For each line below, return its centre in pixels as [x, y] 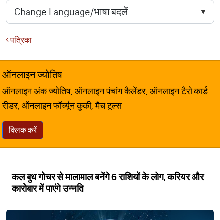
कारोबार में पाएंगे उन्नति [48, 188]
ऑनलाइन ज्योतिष [32, 75]
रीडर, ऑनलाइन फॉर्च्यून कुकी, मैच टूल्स [62, 106]
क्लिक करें [23, 130]
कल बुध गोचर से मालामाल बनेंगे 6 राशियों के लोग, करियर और [108, 177]
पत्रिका [20, 40]
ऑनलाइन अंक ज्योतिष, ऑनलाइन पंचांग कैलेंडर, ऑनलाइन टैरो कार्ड [105, 91]
